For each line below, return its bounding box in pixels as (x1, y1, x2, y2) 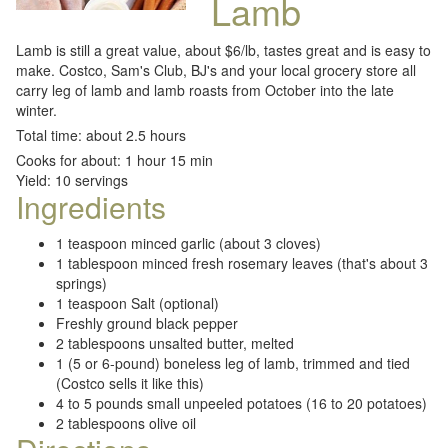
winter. (16, 100, 57, 120)
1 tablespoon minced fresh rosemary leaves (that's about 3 (56, 253, 428, 273)
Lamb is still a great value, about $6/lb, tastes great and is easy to (16, 40, 431, 60)
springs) (56, 273, 107, 293)
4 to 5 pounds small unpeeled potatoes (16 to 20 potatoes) (56, 393, 427, 413)
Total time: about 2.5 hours (16, 125, 186, 145)
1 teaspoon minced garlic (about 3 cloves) (56, 233, 321, 253)
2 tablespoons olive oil (56, 413, 196, 433)
